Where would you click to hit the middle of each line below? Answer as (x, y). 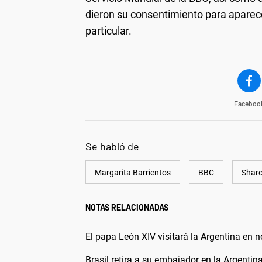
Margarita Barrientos (133, 173)
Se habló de (112, 146)
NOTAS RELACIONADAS (127, 207)
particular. (108, 31)
